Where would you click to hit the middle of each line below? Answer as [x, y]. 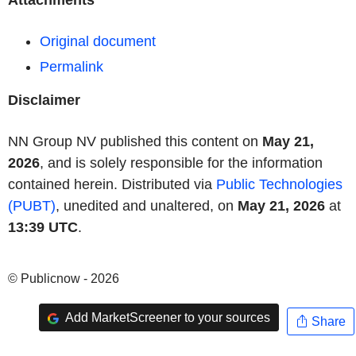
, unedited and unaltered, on [147, 206]
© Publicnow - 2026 [64, 279]
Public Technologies [279, 184]
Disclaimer [44, 100]
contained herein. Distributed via [112, 184]
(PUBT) [32, 206]
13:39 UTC [43, 227]
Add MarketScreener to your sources [166, 317]
